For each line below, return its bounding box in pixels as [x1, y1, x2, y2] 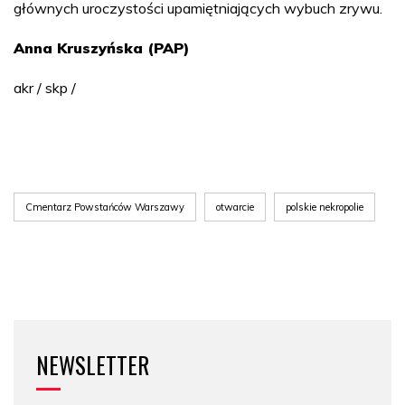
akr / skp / [14, 78, 76, 97]
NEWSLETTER [36, 347, 149, 381]
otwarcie [216, 200, 254, 213]
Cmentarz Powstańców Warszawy [25, 200, 184, 213]
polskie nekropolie [286, 200, 363, 213]
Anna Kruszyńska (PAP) [14, 38, 189, 57]
